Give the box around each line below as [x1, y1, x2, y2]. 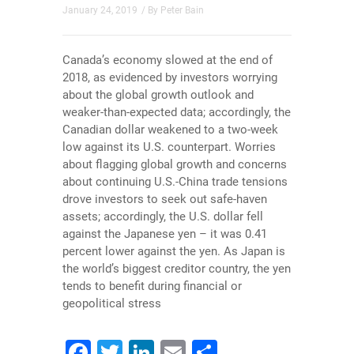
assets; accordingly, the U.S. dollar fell [62, 209, 263, 224]
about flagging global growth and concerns [62, 157, 287, 171]
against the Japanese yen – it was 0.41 [62, 227, 267, 241]
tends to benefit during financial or [62, 279, 242, 293]
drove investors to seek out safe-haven [62, 192, 267, 206]
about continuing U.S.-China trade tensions [62, 175, 288, 189]
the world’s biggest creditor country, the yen [62, 262, 291, 276]
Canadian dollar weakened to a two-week [62, 122, 278, 137]
